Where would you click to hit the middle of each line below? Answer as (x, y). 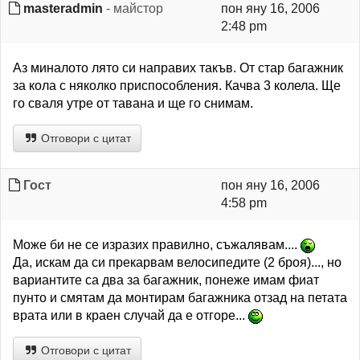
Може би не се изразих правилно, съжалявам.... (157, 245)
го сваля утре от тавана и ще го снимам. (133, 103)
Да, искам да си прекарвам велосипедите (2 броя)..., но (177, 262)
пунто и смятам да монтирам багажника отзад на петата (180, 298)
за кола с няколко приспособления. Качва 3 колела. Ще (177, 86)
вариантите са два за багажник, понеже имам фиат (166, 280)
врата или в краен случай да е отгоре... (131, 315)
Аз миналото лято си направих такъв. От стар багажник (178, 68)
